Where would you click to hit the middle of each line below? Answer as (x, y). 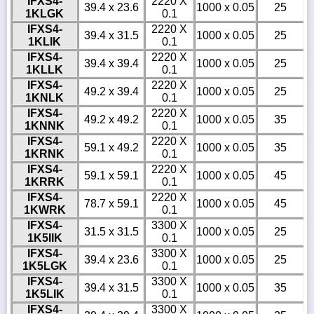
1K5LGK (45, 266)
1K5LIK (45, 294)
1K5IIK (45, 238)
